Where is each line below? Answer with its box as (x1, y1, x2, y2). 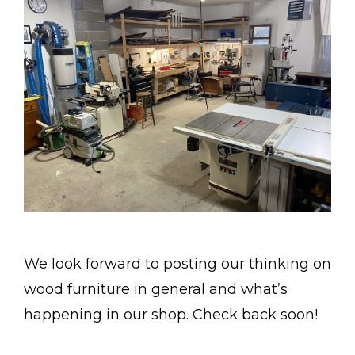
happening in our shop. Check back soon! (24, 306, 318, 324)
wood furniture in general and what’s (24, 281, 288, 299)
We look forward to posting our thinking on (24, 255, 331, 273)
